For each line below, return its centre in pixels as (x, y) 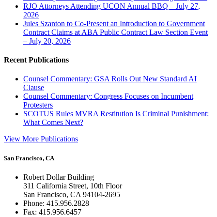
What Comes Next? (53, 123)
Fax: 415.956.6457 (52, 212)
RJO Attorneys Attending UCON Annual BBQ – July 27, (112, 6)
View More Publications (41, 139)
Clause (34, 88)
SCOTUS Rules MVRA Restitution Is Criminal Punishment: (116, 114)
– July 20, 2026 (47, 41)
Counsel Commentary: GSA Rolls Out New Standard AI (110, 79)
